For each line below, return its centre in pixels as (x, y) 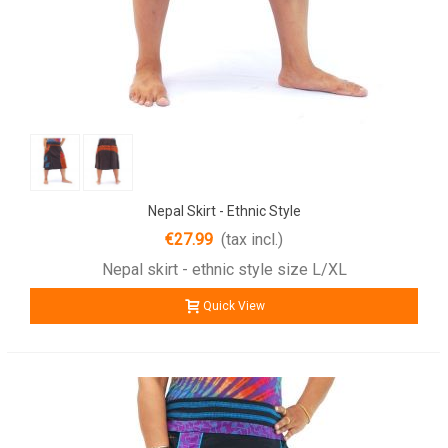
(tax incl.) (252, 239)
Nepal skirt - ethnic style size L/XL (224, 269)
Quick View (234, 305)
